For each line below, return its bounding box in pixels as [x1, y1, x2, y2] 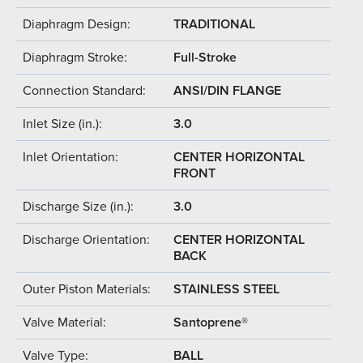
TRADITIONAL [173, 15, 255, 32]
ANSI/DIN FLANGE [173, 82, 281, 99]
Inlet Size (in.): [23, 115, 102, 132]
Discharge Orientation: [23, 231, 150, 248]
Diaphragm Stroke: [23, 49, 127, 66]
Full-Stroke [173, 49, 237, 66]
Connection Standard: [23, 82, 146, 99]
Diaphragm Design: [23, 15, 130, 32]
